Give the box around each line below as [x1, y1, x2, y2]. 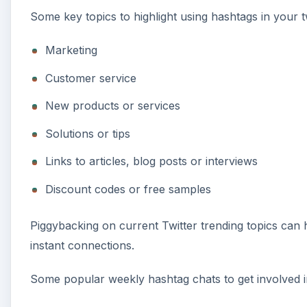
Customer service [45, 71, 137, 85]
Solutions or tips [45, 126, 131, 140]
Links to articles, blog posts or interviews [45, 154, 258, 169]
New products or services [45, 99, 181, 113]
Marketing [45, 43, 98, 58]
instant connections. [30, 238, 134, 252]
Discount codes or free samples [45, 182, 212, 196]
